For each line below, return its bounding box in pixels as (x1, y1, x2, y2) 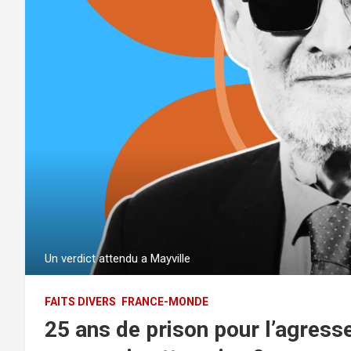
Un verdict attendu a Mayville (45, 251, 190, 266)
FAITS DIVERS (45, 295, 116, 308)
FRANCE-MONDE (121, 295, 208, 308)
